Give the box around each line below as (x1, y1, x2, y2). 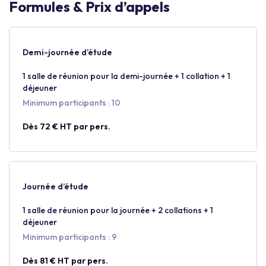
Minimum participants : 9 (23, 232, 117, 242)
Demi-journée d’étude (23, 47, 112, 58)
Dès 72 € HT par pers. (23, 121, 110, 132)
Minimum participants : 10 (23, 97, 121, 108)
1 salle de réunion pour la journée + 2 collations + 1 (23, 205, 213, 216)
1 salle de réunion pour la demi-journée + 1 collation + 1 (23, 71, 230, 81)
